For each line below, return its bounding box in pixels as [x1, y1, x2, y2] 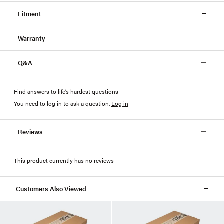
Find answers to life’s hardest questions [14, 86, 118, 96]
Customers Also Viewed [16, 183, 86, 193]
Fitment [18, 8, 41, 18]
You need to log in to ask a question [14, 98, 109, 108]
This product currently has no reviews [14, 155, 114, 165]
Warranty [18, 33, 45, 43]
